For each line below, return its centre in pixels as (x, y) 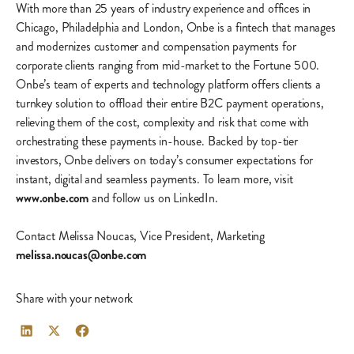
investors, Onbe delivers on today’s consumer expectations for (165, 160)
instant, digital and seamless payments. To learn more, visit (154, 179)
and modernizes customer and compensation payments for (156, 47)
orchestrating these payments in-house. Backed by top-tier (157, 141)
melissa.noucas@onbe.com (81, 255)
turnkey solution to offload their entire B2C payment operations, (170, 104)
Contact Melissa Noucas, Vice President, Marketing (141, 236)
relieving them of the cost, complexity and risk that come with (163, 122)
